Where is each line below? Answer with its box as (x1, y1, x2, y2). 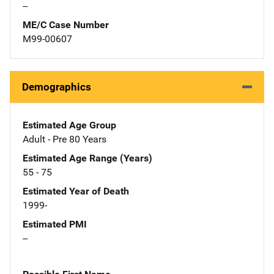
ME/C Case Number (23, 18, 109, 31)
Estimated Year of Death (23, 185, 129, 197)
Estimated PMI (23, 218, 87, 230)
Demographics (22, 80, 91, 93)
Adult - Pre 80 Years (23, 133, 106, 145)
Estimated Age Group (23, 119, 116, 131)
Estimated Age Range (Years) (23, 152, 152, 164)
